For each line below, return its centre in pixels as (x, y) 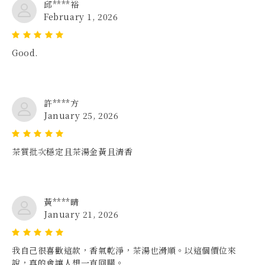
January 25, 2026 (81, 116)
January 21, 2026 (81, 214)
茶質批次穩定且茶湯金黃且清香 (72, 152)
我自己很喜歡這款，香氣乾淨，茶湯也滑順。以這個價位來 (124, 251)
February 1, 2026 (81, 17)
